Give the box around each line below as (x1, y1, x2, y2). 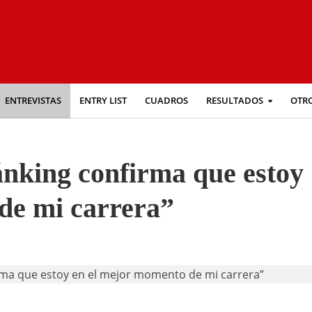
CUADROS (144, 95, 188, 107)
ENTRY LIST (79, 95, 127, 107)
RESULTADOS (205, 95, 263, 107)
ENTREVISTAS (4, 95, 61, 107)
